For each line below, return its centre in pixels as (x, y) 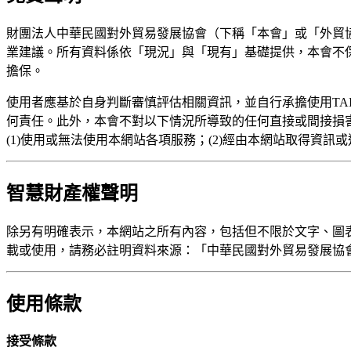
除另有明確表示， (56, 231)
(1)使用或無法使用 (57, 139)
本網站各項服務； (158, 139)
